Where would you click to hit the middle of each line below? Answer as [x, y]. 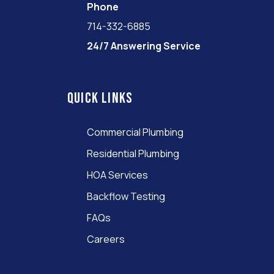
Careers [106, 239]
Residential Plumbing [133, 153]
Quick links [100, 98]
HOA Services [117, 175]
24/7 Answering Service [144, 46]
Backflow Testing [126, 196]
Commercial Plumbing [135, 132]
